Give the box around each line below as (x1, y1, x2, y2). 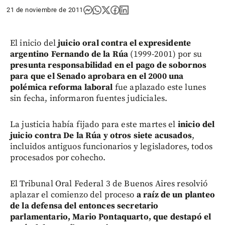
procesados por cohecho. (10, 152, 106, 163)
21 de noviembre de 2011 (7, 6, 83, 14)
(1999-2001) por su (128, 48, 202, 60)
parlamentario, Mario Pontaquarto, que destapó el (10, 211, 211, 222)
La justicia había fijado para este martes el (10, 119, 178, 130)
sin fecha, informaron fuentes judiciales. (10, 92, 168, 104)
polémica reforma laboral (10, 81, 113, 93)
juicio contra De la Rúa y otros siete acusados (10, 130, 192, 141)
